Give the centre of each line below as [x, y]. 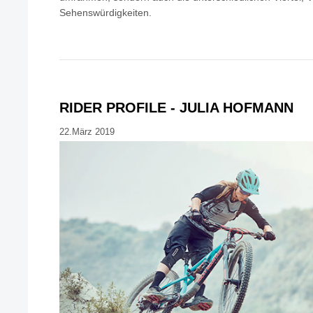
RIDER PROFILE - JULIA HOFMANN [176, 108]
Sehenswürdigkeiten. [105, 13]
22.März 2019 [87, 132]
